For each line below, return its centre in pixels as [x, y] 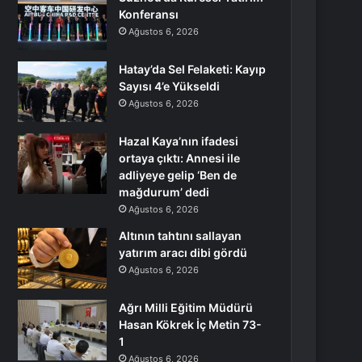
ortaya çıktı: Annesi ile [180, 158]
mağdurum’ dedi [164, 192]
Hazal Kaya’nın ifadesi [179, 141]
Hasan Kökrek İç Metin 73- [191, 324]
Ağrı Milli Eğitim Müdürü [186, 307]
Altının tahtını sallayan [181, 236]
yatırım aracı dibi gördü [183, 253]
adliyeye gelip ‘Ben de [178, 175]
